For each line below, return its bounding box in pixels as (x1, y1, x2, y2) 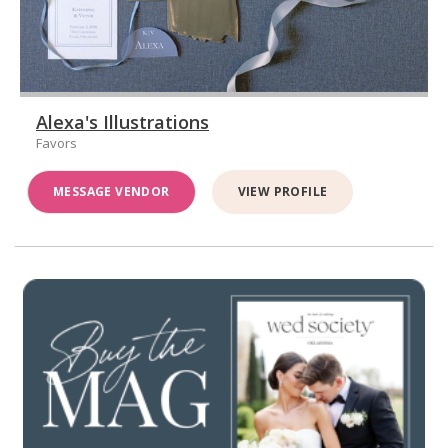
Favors (36, 134, 77, 153)
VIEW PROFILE (237, 183, 328, 201)
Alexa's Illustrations (36, 110, 209, 135)
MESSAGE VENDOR (53, 183, 170, 201)
